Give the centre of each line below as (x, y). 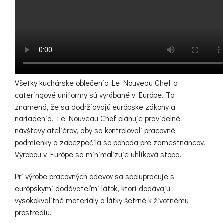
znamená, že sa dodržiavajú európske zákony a (95, 106)
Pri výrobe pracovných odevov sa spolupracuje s (95, 176)
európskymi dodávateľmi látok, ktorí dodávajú (93, 188)
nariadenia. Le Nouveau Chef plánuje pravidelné (98, 118)
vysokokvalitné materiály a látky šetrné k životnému (102, 200)
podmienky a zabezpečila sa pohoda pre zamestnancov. (110, 142)
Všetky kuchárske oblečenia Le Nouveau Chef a (96, 82)
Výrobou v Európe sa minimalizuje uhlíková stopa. (98, 154)
